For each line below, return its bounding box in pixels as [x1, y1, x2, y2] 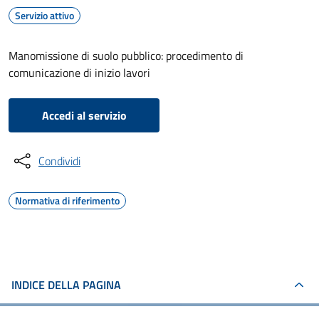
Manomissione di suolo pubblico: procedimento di [9, 47, 244, 64]
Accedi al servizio [41, 107, 127, 124]
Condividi [38, 152, 80, 169]
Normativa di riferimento [15, 193, 120, 208]
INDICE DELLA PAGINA [11, 276, 121, 293]
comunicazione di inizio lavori [9, 64, 150, 81]
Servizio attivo [15, 8, 74, 23]
